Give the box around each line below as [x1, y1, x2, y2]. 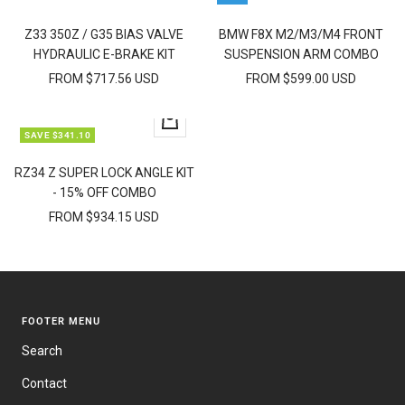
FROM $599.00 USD [246, 71, 356, 87]
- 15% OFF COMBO [52, 185, 156, 201]
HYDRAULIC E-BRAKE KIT [33, 47, 175, 62]
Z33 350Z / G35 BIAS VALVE [24, 27, 184, 42]
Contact [22, 376, 67, 391]
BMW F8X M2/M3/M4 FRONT [219, 27, 383, 42]
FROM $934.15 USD [49, 210, 159, 225]
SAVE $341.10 [24, 130, 90, 141]
